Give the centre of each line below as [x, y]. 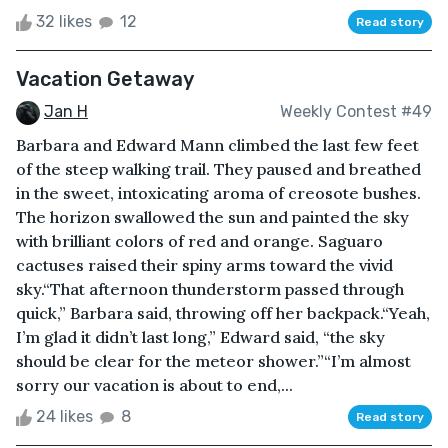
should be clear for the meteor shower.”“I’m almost [213, 360]
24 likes [64, 416]
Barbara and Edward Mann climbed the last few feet [217, 144]
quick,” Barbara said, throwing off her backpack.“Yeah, [223, 312]
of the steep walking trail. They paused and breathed [218, 168]
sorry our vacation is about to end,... [154, 384]
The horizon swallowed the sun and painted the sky [212, 216]
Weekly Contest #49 [356, 112]
